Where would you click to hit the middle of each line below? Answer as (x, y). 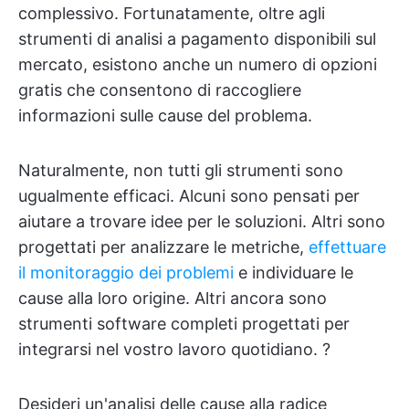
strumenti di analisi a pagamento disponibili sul (197, 38)
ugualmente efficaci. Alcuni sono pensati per (189, 195)
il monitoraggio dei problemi (126, 272)
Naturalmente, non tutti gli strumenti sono (181, 170)
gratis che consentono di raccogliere (160, 89)
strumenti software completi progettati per (184, 323)
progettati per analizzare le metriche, (163, 246)
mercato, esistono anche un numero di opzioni (198, 64)
